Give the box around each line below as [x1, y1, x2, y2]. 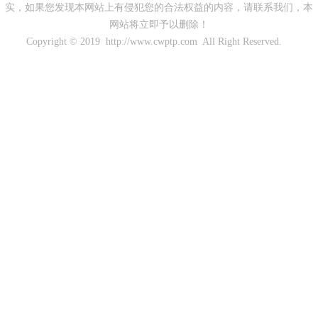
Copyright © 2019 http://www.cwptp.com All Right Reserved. [26, 36, 292, 47]
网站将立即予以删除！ [109, 19, 209, 30]
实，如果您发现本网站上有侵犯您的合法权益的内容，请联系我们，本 [5, 2, 313, 13]
